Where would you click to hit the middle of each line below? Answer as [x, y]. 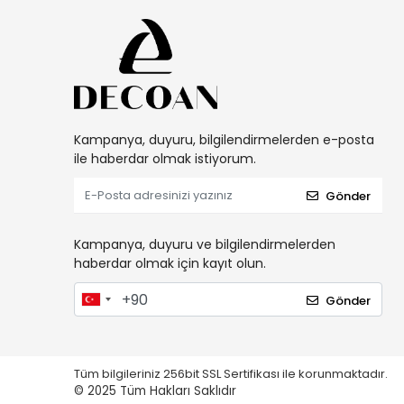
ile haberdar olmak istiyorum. [165, 159]
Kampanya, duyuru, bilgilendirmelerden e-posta [224, 140]
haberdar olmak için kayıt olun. [170, 263]
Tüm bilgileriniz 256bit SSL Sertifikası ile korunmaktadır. [232, 374]
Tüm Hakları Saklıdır [178, 391]
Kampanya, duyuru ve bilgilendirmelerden [205, 244]
